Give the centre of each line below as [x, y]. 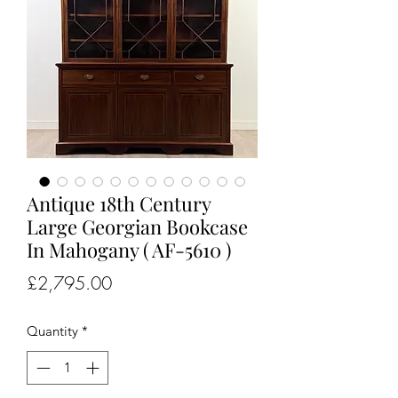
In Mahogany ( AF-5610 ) [129, 249]
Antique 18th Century [119, 203]
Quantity [52, 330]
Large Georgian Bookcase [137, 226]
